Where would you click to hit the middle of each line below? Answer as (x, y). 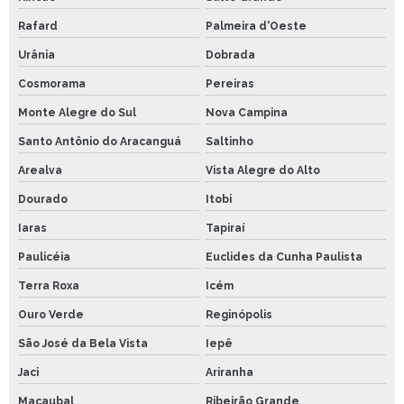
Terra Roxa (49, 286)
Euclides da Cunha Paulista (284, 257)
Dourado (43, 200)
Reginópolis (239, 315)
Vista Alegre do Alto (262, 171)
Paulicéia (44, 257)
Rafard (38, 27)
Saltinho (229, 142)
